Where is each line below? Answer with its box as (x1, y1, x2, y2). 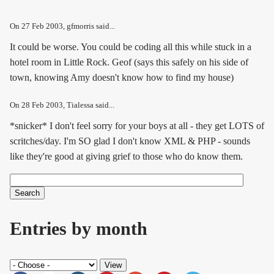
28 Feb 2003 (21, 101, 63, 110)
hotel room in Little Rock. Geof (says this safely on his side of (10, 57, 248, 68)
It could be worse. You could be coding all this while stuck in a (10, 42, 251, 53)
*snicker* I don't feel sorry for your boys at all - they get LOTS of (10, 120, 264, 131)
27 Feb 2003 (21, 22, 63, 31)
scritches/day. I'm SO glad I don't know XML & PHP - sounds (10, 136, 250, 147)
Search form (10, 193, 106, 214)
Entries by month (10, 218, 147, 240)
